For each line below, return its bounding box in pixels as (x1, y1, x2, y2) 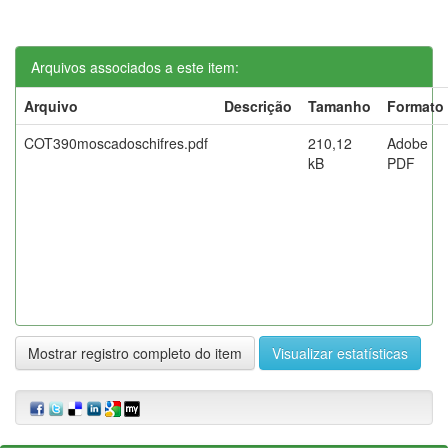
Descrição (224, 95, 292, 116)
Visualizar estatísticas (272, 342, 408, 363)
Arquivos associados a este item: (31, 56, 239, 77)
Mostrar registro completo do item (28, 342, 242, 363)
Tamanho (308, 95, 371, 116)
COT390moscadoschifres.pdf (24, 132, 208, 153)
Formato (387, 95, 444, 116)
